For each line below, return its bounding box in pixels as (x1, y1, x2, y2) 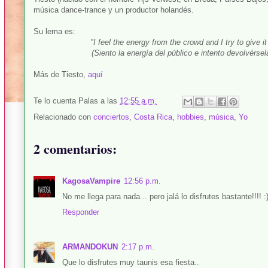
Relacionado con (33, 112, 93, 121)
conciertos (93, 112, 129, 121)
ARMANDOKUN (62, 242, 118, 252)
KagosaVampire (62, 176, 120, 185)
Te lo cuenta (33, 96, 78, 106)
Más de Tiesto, (33, 70, 88, 79)
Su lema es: (33, 27, 75, 36)
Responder (62, 208, 99, 217)
